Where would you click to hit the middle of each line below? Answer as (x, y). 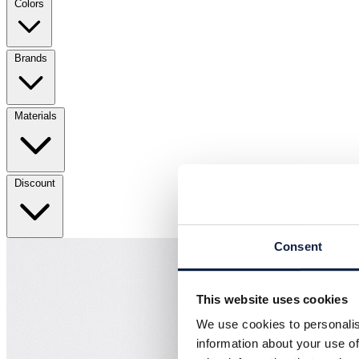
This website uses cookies (272, 299)
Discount (35, 183)
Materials (36, 115)
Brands (31, 58)
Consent (298, 246)
